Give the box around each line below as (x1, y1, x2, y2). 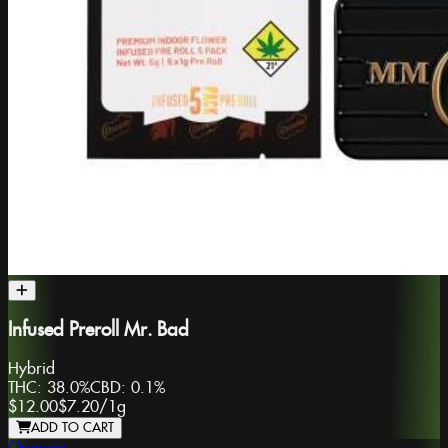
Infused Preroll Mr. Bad (8, 320, 189, 341)
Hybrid (8, 359, 55, 379)
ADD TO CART (31, 419, 114, 436)
